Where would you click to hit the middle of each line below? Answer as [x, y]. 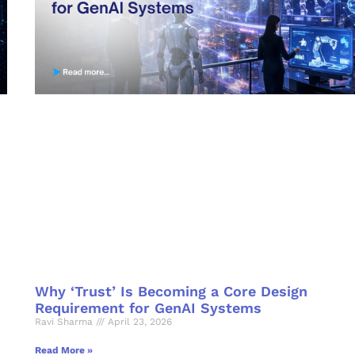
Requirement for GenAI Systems [148, 307]
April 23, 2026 [138, 321]
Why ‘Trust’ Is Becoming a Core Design [171, 291]
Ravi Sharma [65, 321]
